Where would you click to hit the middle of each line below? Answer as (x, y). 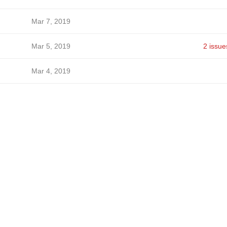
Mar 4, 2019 (51, 71)
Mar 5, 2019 (51, 46)
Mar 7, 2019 (51, 21)
